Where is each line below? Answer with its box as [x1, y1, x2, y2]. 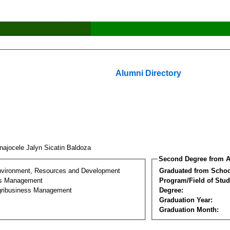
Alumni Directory [116, 69, 181, 78]
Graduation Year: [159, 196, 213, 204]
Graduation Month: [159, 205, 219, 214]
